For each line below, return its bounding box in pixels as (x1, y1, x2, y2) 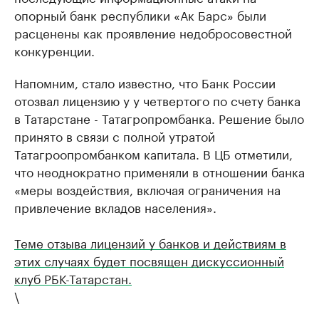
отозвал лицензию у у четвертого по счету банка (14, 90, 300, 109)
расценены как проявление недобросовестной (14, 22, 292, 41)
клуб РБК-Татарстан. (14, 268, 132, 287)
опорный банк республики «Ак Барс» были (14, 4, 266, 23)
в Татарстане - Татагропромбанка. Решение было (14, 108, 304, 127)
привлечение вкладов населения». (14, 197, 216, 216)
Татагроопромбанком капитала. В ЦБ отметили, (14, 143, 293, 162)
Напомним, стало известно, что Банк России (14, 72, 276, 91)
